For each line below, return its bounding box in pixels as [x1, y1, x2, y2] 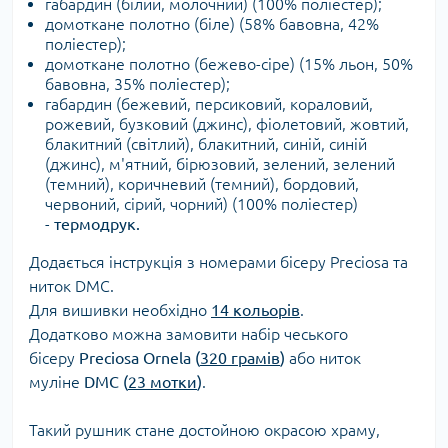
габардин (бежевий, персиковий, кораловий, [45, 95, 373, 114]
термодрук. [54, 215, 140, 234]
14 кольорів [211, 301, 300, 320]
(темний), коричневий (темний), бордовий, [45, 175, 359, 194]
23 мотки [128, 373, 197, 392]
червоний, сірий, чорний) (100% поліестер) [45, 195, 358, 214]
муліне [29, 373, 84, 392]
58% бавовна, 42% [244, 15, 379, 34]
